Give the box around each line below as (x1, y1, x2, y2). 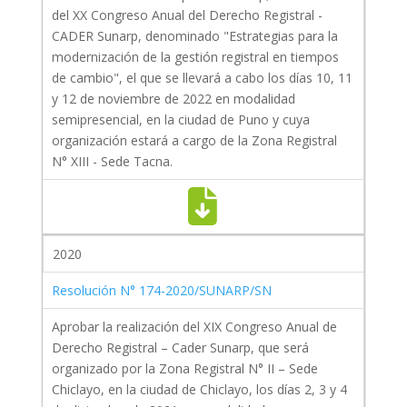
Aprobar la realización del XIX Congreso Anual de (51, 318, 337, 336)
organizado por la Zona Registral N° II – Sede (51, 360, 318, 378)
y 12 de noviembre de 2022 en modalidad (51, 90, 295, 108)
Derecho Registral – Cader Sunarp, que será (51, 339, 309, 357)
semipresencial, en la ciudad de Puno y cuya (51, 111, 310, 129)
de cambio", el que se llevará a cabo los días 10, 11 (51, 69, 352, 87)
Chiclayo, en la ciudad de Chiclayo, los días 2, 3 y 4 (51, 381, 347, 399)
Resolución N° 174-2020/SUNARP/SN (51, 282, 272, 300)
